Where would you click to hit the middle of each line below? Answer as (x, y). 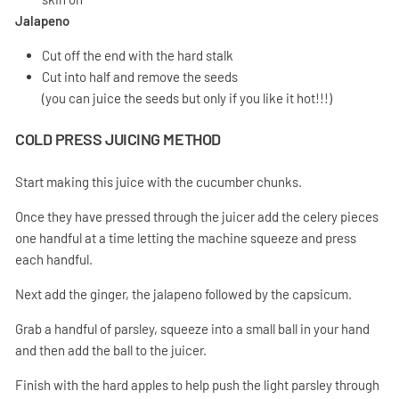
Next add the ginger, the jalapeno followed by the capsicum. (183, 293)
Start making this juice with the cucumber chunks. (159, 181)
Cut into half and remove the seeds (140, 76)
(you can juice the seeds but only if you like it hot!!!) (187, 98)
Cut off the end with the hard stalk (138, 55)
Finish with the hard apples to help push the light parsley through (197, 384)
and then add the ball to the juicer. (111, 350)
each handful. (54, 259)
